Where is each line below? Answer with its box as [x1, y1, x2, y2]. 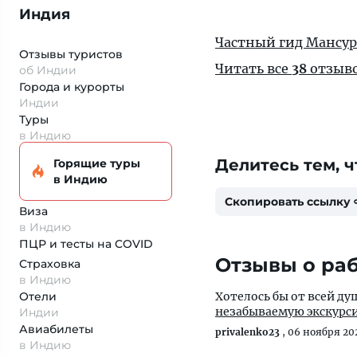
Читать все [215, 61, 292, 76]
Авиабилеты [19, 322, 93, 336]
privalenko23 [215, 326, 280, 338]
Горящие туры [53, 156, 140, 171]
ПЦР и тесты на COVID [19, 237, 153, 251]
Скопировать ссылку [225, 194, 351, 209]
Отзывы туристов [19, 47, 123, 61]
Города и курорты [19, 80, 124, 94]
